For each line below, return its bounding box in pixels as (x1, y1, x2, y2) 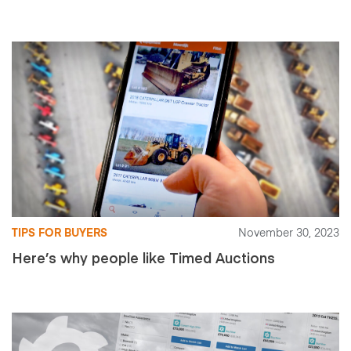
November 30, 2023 (238, 228, 339, 239)
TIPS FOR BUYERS (12, 228, 107, 239)
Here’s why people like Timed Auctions (12, 248, 275, 267)
